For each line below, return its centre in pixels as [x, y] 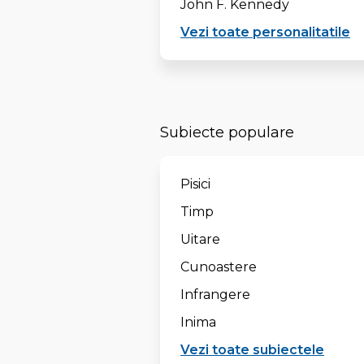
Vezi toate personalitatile [265, 32]
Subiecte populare [227, 132]
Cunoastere [219, 267]
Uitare [200, 239]
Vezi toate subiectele [252, 350]
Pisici [195, 184]
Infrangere [215, 295]
